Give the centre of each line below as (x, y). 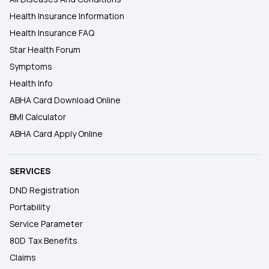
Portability (30, 207)
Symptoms (31, 66)
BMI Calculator (38, 117)
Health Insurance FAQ (52, 33)
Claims (23, 257)
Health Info (31, 83)
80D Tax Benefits (44, 240)
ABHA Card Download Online (65, 100)
